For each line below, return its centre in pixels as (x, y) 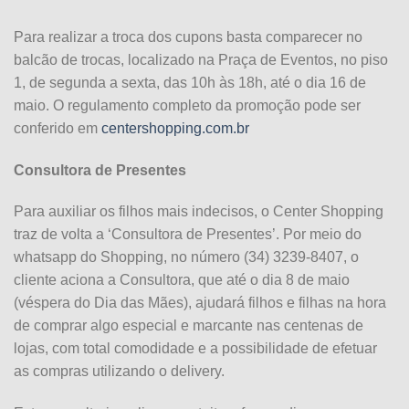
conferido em (58, 128)
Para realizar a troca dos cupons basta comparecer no (188, 37)
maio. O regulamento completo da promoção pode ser (187, 105)
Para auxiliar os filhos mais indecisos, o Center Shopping (199, 212)
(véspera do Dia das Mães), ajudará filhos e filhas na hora (200, 303)
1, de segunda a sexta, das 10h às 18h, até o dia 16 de (190, 82)
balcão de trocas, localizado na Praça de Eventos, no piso (201, 59)
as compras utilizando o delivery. (119, 372)
